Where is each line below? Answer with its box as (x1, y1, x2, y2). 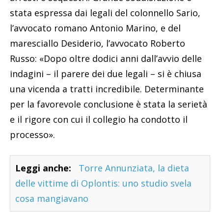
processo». (10, 129, 55, 141)
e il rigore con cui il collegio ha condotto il (10, 113, 188, 126)
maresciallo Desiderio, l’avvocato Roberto (10, 37, 185, 50)
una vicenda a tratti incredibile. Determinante (10, 83, 204, 95)
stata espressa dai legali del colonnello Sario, (10, 7, 200, 19)
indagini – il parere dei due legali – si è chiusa (10, 68, 201, 80)
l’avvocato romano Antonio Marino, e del (10, 22, 181, 34)
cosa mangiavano (15, 192, 88, 205)
